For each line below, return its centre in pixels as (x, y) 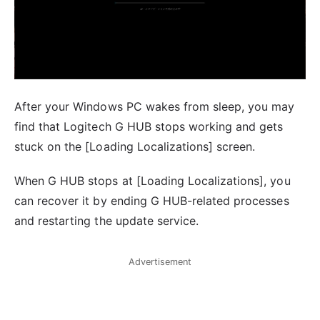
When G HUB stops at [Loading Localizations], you (152, 181)
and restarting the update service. (107, 221)
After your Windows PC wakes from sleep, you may (155, 106)
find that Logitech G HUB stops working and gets (149, 126)
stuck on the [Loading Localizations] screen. (135, 146)
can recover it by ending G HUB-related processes (152, 201)
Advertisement (160, 262)
